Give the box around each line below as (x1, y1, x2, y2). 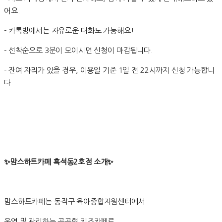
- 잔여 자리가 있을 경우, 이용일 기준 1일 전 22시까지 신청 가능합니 (4, 66, 215, 74)
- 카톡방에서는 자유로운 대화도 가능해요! (4, 27, 134, 35)
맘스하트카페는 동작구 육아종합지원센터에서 (4, 198, 145, 206)
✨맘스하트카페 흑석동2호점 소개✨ (4, 158, 113, 166)
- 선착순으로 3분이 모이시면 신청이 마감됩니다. (4, 47, 153, 55)
